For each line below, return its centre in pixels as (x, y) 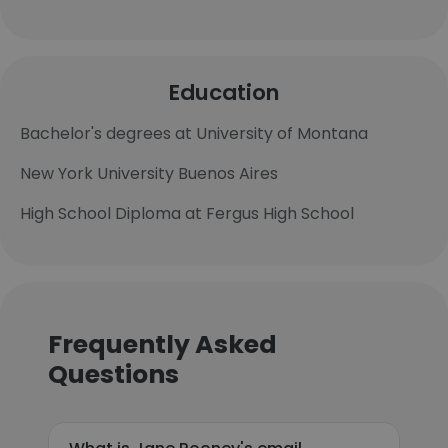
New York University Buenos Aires (149, 173)
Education (224, 92)
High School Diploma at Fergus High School (187, 213)
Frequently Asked (162, 344)
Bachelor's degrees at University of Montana (194, 133)
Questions (113, 374)
